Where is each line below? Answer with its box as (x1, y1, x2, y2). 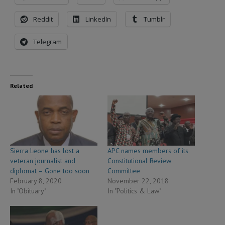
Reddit (33, 15, 53, 24)
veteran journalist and (10, 156, 75, 165)
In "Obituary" (10, 186, 46, 195)
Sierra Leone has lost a (10, 146, 79, 155)
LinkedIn (85, 15, 111, 24)
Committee (107, 166, 140, 175)
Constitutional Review (107, 156, 171, 165)
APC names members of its (107, 146, 188, 155)
